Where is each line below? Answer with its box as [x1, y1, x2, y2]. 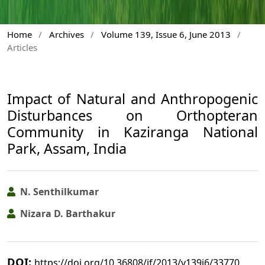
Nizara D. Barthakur [18, 206, 115, 220]
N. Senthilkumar [18, 185, 99, 199]
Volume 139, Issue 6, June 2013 [101, 28, 231, 40]
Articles [7, 41, 37, 53]
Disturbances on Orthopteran [7, 106, 258, 125]
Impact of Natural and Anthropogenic [7, 89, 258, 109]
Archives [49, 28, 84, 40]
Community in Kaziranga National [7, 122, 258, 142]
